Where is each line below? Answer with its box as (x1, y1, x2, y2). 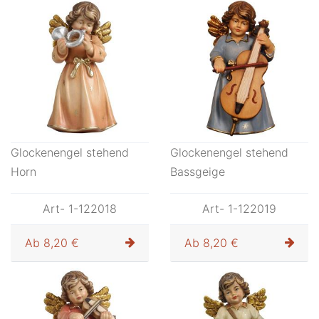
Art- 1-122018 (43, 202, 117, 216)
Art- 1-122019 (202, 202, 276, 216)
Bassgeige (170, 164, 225, 179)
